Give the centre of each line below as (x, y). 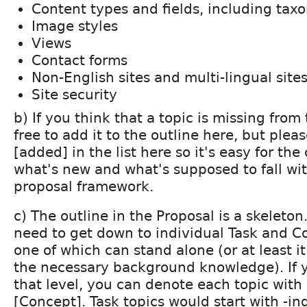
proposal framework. (84, 187)
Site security (74, 95)
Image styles (75, 26)
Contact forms (79, 61)
